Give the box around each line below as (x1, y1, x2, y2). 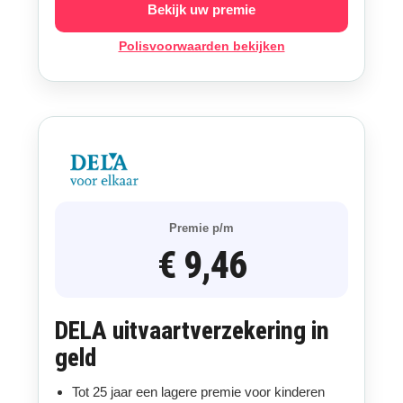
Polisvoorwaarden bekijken (118, 39, 285, 53)
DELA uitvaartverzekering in (54, 317, 329, 345)
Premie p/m (169, 221, 234, 235)
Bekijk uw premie (148, 2, 255, 17)
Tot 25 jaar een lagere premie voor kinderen (71, 384, 325, 399)
